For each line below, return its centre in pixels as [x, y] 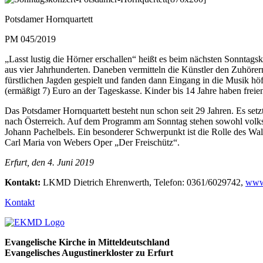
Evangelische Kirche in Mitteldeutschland [87, 242]
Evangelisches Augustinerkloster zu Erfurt [89, 252]
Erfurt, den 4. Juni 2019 [49, 162]
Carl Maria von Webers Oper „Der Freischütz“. [92, 142]
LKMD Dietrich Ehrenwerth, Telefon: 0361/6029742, [144, 182]
